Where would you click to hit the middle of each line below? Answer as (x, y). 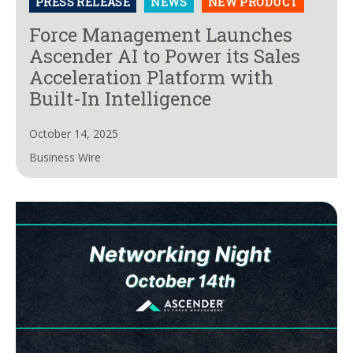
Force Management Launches (161, 35)
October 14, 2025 (74, 134)
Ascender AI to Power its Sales (165, 56)
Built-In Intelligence (120, 99)
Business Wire (65, 158)
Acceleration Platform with (151, 78)
